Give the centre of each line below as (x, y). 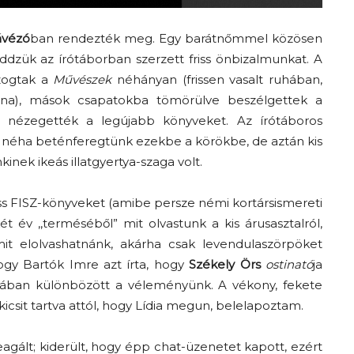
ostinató (290, 264)
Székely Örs (225, 264)
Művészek (83, 79)
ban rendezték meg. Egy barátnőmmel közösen (177, 38)
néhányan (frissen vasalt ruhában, (217, 79)
